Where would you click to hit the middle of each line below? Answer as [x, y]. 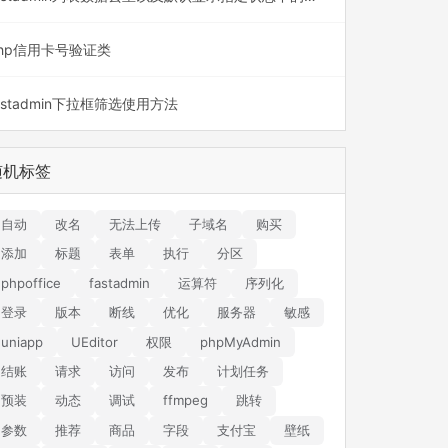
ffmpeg [185, 400]
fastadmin [119, 282]
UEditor [94, 341]
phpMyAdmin [240, 341]
